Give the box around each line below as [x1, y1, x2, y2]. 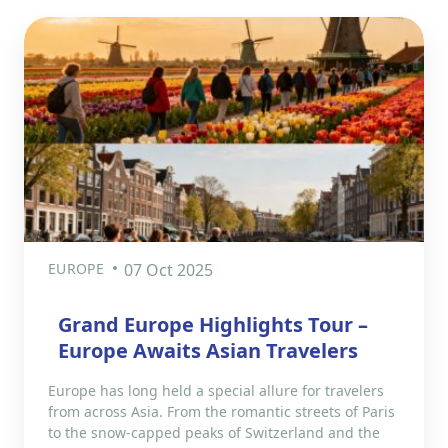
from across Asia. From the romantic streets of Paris [48, 401, 395, 421]
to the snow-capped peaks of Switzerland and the [48, 422, 380, 442]
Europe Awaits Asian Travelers [58, 336, 358, 364]
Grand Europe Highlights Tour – [58, 310, 368, 338]
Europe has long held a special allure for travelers [48, 380, 384, 400]
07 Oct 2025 [123, 258, 213, 281]
